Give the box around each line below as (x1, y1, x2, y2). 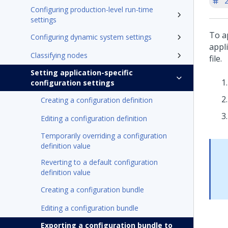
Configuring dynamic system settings (31, 32, 152, 42)
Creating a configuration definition (41, 95, 153, 105)
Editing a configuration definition (41, 113, 147, 123)
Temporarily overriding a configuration (41, 131, 167, 140)
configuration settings (31, 78, 115, 88)
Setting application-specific (31, 68, 133, 77)
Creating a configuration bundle (41, 185, 144, 194)
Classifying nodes (31, 50, 88, 60)
